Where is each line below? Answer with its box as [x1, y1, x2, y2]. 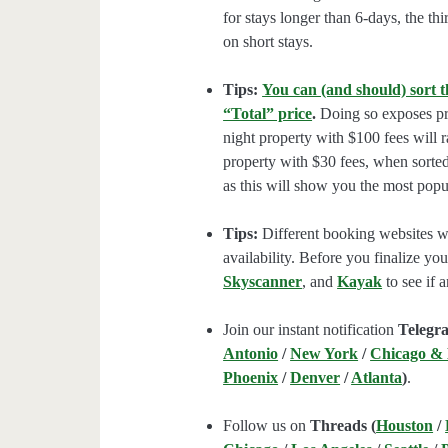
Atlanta [351, 369, 403, 387]
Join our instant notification [223, 321, 399, 339]
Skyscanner [223, 273, 303, 291]
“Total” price [223, 105, 313, 123]
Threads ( [310, 417, 377, 435]
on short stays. [223, 33, 314, 51]
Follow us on [223, 417, 311, 435]
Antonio [223, 345, 279, 363]
